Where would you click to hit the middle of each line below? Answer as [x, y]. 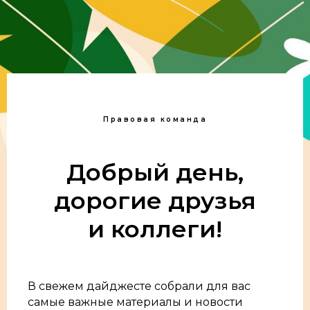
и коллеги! [155, 229]
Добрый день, [155, 172]
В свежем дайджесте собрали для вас [139, 286]
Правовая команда [155, 119]
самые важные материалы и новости [137, 302]
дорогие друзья [155, 201]
